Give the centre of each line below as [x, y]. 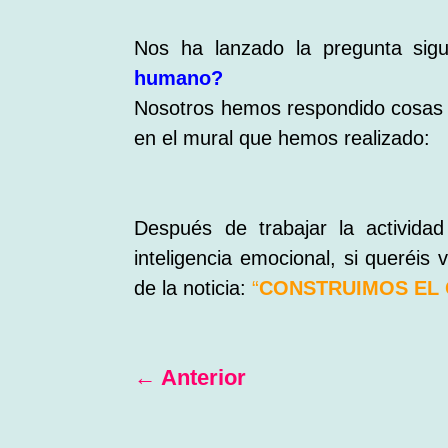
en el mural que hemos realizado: [282, 138]
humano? [179, 78]
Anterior [204, 377]
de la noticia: [193, 288]
